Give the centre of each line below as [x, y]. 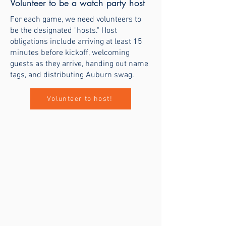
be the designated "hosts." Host [64, 31]
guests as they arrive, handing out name [79, 64]
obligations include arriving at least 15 [76, 42]
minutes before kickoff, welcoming [70, 53]
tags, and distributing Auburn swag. [73, 75]
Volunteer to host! [80, 99]
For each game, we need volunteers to [76, 20]
